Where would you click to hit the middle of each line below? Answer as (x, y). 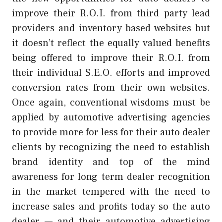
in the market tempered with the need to (111, 192)
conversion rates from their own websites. (111, 87)
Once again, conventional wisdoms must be (111, 102)
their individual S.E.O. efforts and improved (111, 73)
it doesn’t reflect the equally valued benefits (111, 43)
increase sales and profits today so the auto (111, 206)
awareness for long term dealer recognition (111, 177)
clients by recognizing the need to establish (111, 147)
